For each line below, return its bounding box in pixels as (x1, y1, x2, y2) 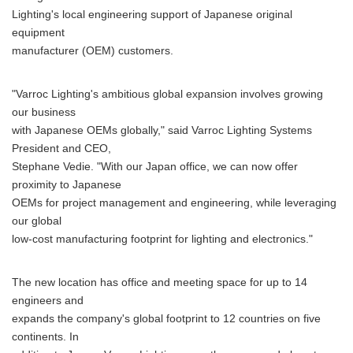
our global (12, 215, 61, 227)
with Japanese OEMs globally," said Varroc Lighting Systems (12, 124, 312, 136)
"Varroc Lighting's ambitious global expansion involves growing (12, 88, 323, 100)
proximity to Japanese (12, 179, 121, 191)
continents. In (12, 331, 79, 343)
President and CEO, (12, 143, 111, 154)
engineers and (12, 295, 84, 307)
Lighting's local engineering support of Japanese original (12, 9, 292, 20)
